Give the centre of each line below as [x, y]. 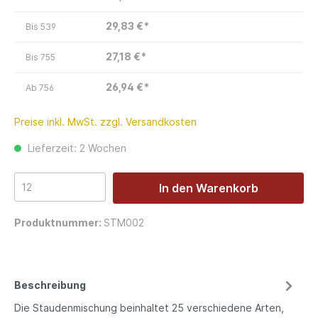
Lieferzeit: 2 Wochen [76, 148]
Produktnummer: [59, 223]
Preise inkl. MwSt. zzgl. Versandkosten [105, 122]
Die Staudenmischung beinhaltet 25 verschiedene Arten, [149, 308]
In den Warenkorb [208, 188]
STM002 [124, 223]
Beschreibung [50, 285]
